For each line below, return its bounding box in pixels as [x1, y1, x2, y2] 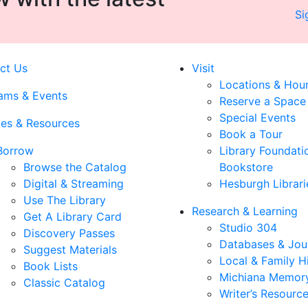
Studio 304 [219, 221, 277, 234]
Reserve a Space [219, 94, 306, 108]
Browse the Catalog [23, 160, 126, 174]
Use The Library [23, 193, 106, 207]
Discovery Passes [23, 226, 115, 240]
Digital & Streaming [23, 177, 124, 190]
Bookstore [219, 160, 273, 174]
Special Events [219, 111, 296, 124]
